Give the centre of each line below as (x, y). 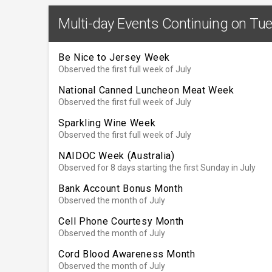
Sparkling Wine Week (107, 123)
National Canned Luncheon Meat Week (146, 90)
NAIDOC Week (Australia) (117, 155)
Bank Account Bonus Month (121, 188)
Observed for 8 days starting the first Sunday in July (157, 167)
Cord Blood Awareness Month (127, 254)
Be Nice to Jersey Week (114, 57)
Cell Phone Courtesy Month (121, 221)
